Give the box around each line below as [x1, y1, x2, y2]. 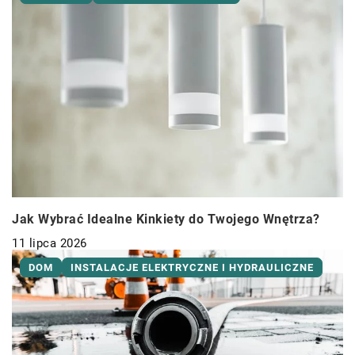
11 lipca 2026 [12, 235, 87, 250]
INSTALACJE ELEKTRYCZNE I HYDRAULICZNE [71, 261, 314, 273]
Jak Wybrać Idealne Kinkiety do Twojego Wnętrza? [12, 211, 320, 227]
